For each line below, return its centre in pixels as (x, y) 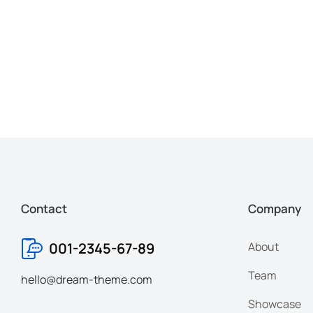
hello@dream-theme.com (87, 279)
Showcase (275, 304)
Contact (44, 208)
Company (275, 208)
